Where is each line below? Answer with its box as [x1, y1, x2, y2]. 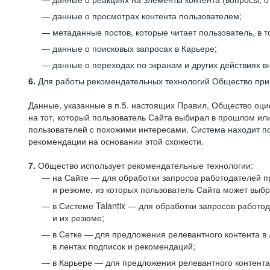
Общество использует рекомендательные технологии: [36, 159, 253, 171]
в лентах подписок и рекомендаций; [52, 240, 195, 252]
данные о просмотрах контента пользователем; [52, 10, 242, 22]
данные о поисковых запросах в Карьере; [52, 42, 217, 54]
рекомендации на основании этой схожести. [28, 135, 204, 147]
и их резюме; [52, 212, 104, 224]
